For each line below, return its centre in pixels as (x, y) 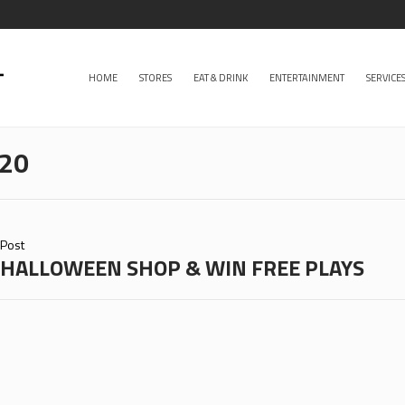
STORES (155, 78)
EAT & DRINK (221, 78)
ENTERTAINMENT (307, 78)
